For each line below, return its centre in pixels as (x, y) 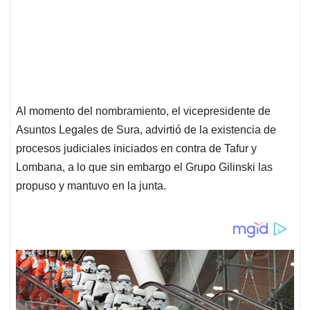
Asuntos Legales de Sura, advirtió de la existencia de (146, 130)
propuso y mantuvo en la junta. (91, 186)
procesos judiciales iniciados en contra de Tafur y (136, 149)
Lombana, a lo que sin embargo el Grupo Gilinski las (144, 167)
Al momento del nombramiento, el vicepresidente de (143, 111)
